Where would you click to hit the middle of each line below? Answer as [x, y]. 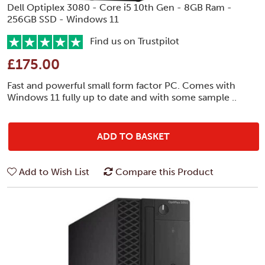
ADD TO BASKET [134, 136]
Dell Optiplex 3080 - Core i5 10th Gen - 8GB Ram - [119, 7]
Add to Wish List [54, 172]
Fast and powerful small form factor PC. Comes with [121, 85]
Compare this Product [164, 172]
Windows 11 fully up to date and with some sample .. [122, 97]
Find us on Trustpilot [131, 41]
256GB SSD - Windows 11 [63, 19]
